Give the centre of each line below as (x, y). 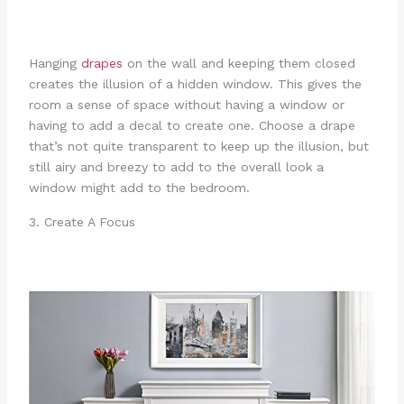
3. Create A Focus (82, 221)
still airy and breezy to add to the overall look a (176, 166)
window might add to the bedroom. (139, 187)
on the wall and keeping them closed (239, 63)
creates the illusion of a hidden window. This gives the (195, 83)
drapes (101, 63)
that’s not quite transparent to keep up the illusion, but (198, 146)
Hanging (55, 63)
